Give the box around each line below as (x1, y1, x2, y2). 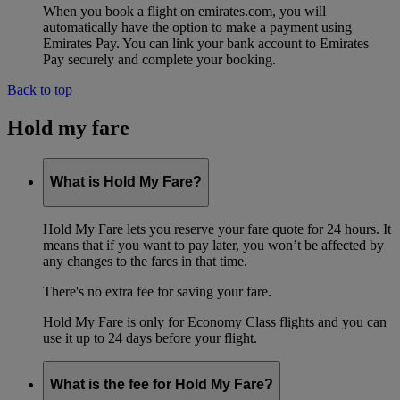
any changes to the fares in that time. (43, 253, 247, 269)
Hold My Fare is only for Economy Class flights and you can (43, 313, 387, 329)
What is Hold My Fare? (50, 174, 202, 190)
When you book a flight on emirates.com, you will (43, 3, 326, 19)
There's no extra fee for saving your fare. (43, 283, 271, 299)
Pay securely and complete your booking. (43, 51, 276, 67)
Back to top (7, 81, 72, 97)
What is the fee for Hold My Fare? (50, 377, 273, 393)
